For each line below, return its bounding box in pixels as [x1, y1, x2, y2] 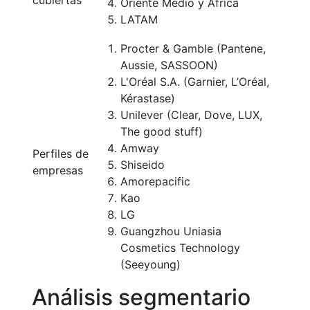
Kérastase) [120, 91, 175, 105]
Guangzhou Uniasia [120, 224, 221, 238]
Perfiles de [33, 147, 89, 161]
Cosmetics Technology [120, 241, 240, 255]
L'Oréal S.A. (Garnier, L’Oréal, [120, 75, 269, 89]
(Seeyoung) [120, 257, 181, 271]
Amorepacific [120, 174, 190, 188]
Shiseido [120, 158, 165, 172]
